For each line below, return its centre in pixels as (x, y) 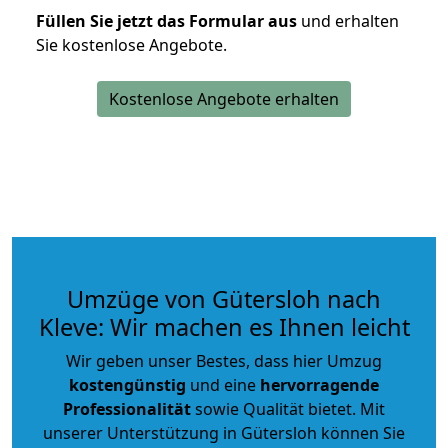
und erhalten (348, 20)
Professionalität (127, 408)
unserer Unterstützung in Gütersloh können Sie (224, 432)
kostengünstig (127, 384)
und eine (223, 384)
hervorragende (319, 384)
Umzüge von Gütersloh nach (224, 298)
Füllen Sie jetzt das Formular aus (166, 20)
